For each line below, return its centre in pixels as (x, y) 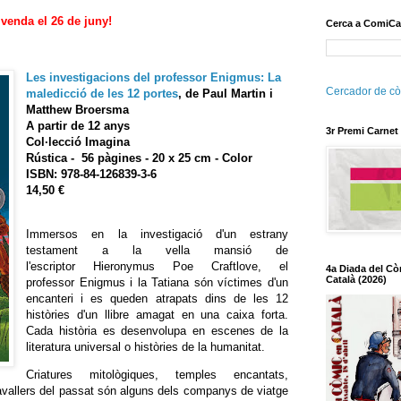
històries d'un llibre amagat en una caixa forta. (157, 314)
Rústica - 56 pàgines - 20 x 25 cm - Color (140, 158)
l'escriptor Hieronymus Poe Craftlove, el (157, 266)
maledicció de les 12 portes (102, 93)
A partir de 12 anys (78, 125)
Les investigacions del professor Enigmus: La (154, 77)
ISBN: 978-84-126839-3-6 (92, 174)
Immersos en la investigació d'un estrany (157, 234)
